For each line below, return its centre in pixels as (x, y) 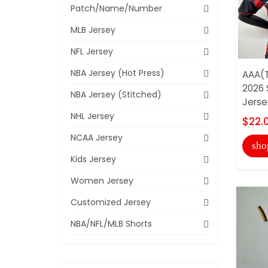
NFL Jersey (92, 51)
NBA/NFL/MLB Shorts (111, 223)
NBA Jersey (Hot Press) (118, 73)
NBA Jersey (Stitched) (116, 94)
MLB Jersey (93, 30)
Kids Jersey (93, 159)
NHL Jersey (92, 116)
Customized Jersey (111, 202)
